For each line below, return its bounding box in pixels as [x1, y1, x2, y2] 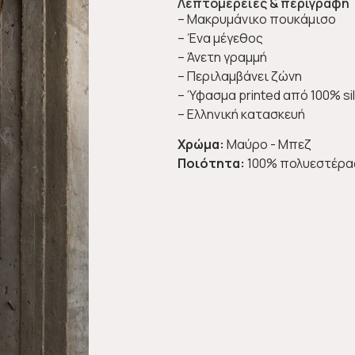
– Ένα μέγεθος [177, 29, 263, 47]
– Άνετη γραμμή [177, 48, 267, 66]
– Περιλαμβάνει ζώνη [177, 67, 302, 85]
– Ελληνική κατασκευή [177, 105, 305, 123]
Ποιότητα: [177, 155, 245, 173]
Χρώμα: [177, 136, 224, 154]
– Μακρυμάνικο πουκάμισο [177, 10, 336, 28]
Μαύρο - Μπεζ [224, 136, 311, 154]
